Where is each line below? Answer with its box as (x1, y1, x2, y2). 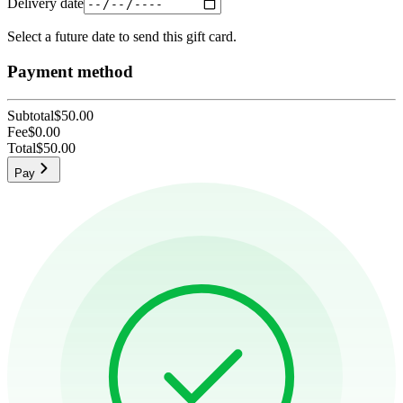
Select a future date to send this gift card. (7, 29, 237, 45)
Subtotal (7, 107, 54, 123)
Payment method (7, 62, 133, 81)
